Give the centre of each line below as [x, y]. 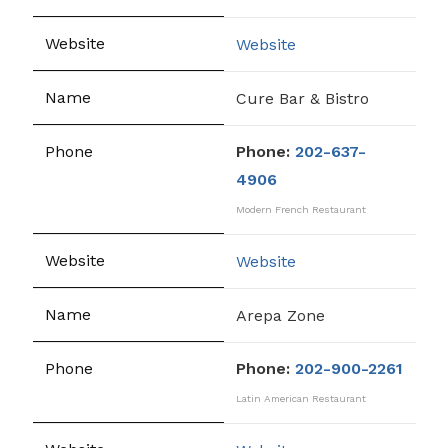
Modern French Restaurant [301, 209]
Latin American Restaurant [301, 398]
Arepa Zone [280, 315]
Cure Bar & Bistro [302, 98]
